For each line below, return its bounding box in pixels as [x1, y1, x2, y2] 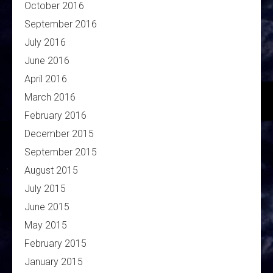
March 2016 [24, 91, 76, 104]
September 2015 [24, 146, 97, 158]
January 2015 [24, 256, 83, 268]
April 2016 [24, 73, 67, 85]
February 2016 [24, 110, 87, 122]
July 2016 [24, 37, 66, 49]
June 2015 [24, 201, 69, 213]
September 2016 [24, 18, 97, 30]
